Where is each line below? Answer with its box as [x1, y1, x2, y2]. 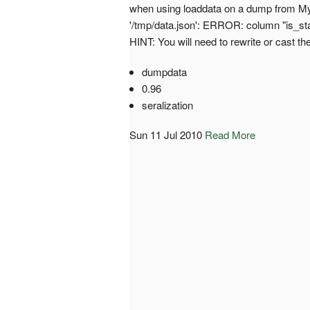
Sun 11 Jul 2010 [129, 127, 202, 142]
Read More [205, 127, 255, 142]
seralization [141, 97, 193, 112]
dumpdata [141, 64, 187, 79]
